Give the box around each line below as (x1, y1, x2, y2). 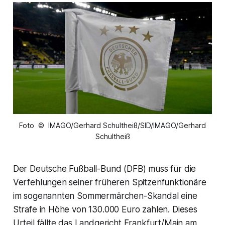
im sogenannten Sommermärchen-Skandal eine (13, 191, 197, 201)
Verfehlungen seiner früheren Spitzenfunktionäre (13, 177, 206, 188)
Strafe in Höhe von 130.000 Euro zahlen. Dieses (13, 204, 197, 215)
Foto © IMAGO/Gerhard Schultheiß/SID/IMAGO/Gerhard (19, 121, 206, 130)
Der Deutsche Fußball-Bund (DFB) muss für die (13, 164, 196, 174)
